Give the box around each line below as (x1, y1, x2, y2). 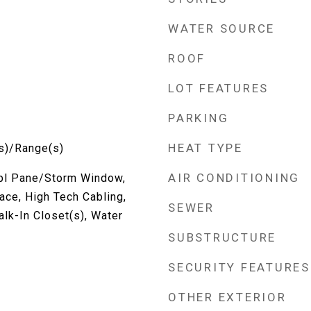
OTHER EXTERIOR (168, 290, 287, 304)
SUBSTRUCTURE (168, 230, 276, 244)
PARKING (168, 111, 229, 125)
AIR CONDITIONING (168, 171, 300, 185)
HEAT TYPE (168, 141, 243, 155)
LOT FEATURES (168, 81, 269, 95)
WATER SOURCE (168, 22, 275, 35)
